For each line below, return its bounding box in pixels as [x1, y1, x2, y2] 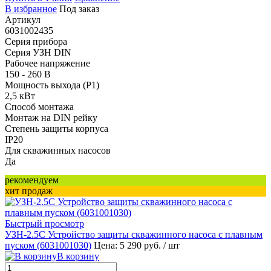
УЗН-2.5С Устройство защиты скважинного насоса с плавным [5, 229, 263, 240]
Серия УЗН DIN [5, 47, 71, 57]
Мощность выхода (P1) [5, 79, 99, 90]
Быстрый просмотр [5, 218, 84, 229]
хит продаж [5, 185, 53, 196]
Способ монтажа [5, 101, 74, 112]
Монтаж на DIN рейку [5, 112, 97, 123]
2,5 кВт [5, 90, 35, 101]
